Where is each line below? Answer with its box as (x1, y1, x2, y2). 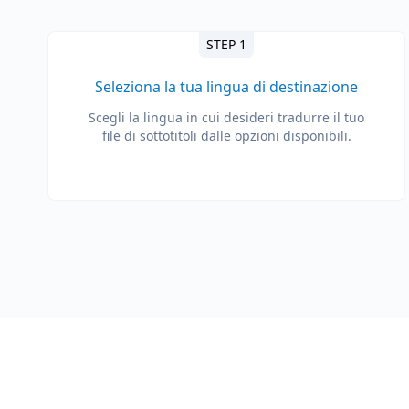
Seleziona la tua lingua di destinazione (95, 77, 358, 97)
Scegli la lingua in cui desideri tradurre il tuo (89, 109, 364, 126)
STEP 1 (206, 36, 246, 53)
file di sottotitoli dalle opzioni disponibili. (101, 127, 351, 144)
